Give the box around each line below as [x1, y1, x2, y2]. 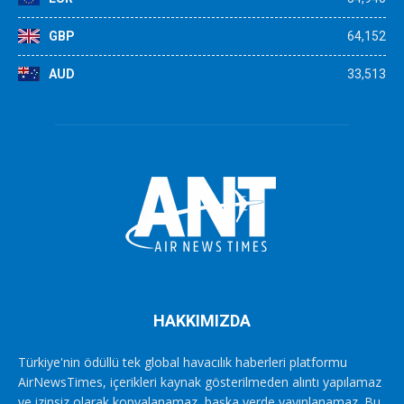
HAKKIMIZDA [153, 310, 251, 330]
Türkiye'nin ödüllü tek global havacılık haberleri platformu [18, 353, 347, 371]
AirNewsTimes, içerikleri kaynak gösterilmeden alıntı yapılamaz [18, 372, 381, 390]
